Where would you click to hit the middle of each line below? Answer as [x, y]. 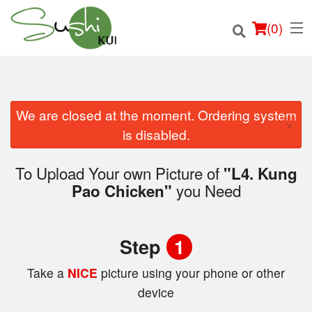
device [156, 292]
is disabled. [156, 134]
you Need [206, 190]
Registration [40, 231]
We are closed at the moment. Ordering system [156, 115]
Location [31, 163]
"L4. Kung [260, 174]
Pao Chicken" [122, 191]
